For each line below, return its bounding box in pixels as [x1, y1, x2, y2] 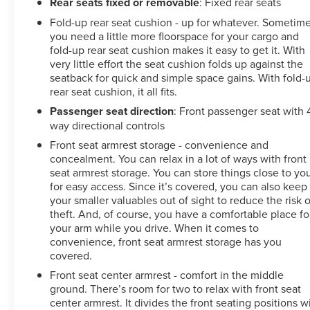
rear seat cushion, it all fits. [50, 83, 178, 99]
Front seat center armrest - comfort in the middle [50, 266, 284, 282]
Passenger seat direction [50, 102, 174, 119]
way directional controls [50, 117, 165, 133]
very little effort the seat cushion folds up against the [50, 55, 304, 71]
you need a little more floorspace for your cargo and [50, 28, 300, 44]
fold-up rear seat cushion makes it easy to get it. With [50, 42, 306, 57]
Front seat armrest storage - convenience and [50, 136, 269, 152]
